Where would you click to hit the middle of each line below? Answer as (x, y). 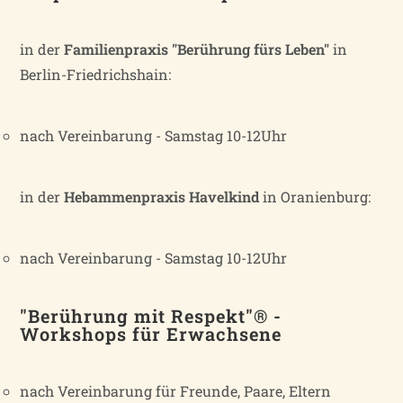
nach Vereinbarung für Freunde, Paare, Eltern (176, 390)
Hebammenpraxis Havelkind (162, 196)
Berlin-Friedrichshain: (96, 74)
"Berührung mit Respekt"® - (151, 315)
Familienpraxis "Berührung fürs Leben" (197, 49)
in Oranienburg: (315, 196)
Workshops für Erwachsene (151, 333)
